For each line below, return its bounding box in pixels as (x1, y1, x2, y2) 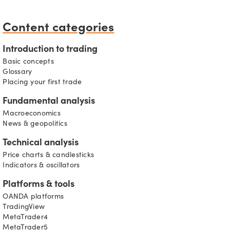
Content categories (3, 17, 114, 35)
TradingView (3, 204, 45, 212)
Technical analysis (3, 139, 79, 148)
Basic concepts (3, 59, 54, 66)
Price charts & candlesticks (3, 152, 94, 160)
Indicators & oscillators (3, 162, 80, 170)
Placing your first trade (3, 79, 82, 87)
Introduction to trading (3, 45, 98, 55)
